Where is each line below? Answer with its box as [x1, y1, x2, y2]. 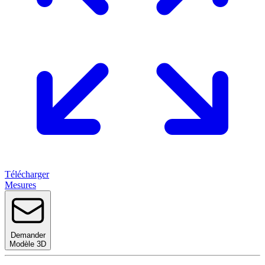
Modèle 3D [9, 239, 46, 248]
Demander [10, 230, 46, 240]
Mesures [5, 179, 36, 190]
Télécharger [5, 169, 49, 179]
